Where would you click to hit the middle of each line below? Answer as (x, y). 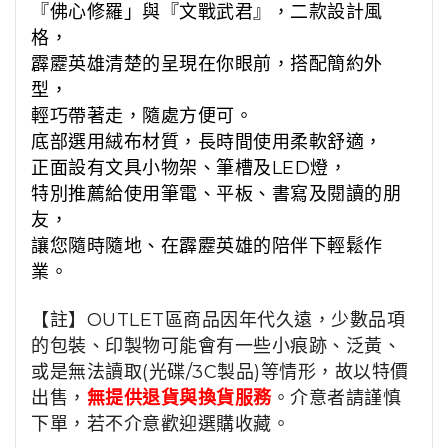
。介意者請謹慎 (336, 398)
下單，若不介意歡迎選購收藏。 (160, 424)
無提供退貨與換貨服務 (179, 398)
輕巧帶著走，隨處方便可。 (142, 116)
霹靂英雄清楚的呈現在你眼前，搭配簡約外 (207, 64)
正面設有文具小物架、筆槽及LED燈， (189, 168)
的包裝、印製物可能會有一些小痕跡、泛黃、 (216, 346)
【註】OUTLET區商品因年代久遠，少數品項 (218, 320)
